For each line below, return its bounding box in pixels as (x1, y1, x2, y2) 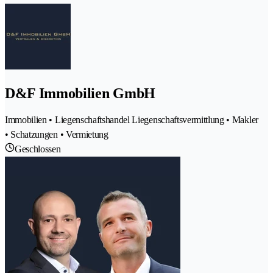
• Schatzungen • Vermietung (5, 129, 108, 140)
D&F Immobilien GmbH (5, 85, 155, 101)
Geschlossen (15, 143, 61, 154)
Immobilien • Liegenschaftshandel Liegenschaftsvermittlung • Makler (5, 114, 258, 125)
